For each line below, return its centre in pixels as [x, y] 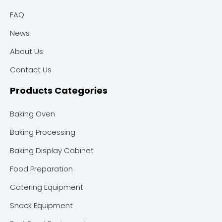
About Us [27, 51]
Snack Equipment [41, 205]
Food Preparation [41, 168]
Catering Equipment [47, 187]
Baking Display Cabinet [52, 150]
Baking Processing [43, 132]
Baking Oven [32, 113]
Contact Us [31, 69]
